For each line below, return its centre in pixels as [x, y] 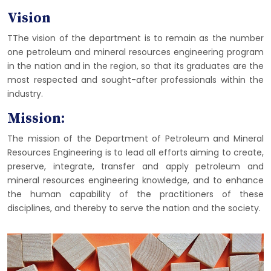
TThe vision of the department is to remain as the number [135, 38]
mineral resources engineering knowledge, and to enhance [135, 180]
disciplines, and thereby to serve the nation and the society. [134, 208]
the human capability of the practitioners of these [135, 194]
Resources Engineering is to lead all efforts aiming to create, [135, 152]
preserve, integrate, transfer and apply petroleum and [135, 166]
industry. [25, 94]
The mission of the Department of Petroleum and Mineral [135, 139]
